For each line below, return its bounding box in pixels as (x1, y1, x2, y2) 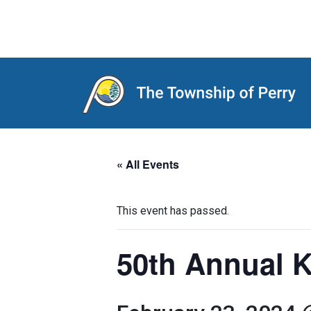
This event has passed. (117, 204, 229, 217)
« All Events (117, 156, 179, 172)
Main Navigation (10, 92, 171, 119)
